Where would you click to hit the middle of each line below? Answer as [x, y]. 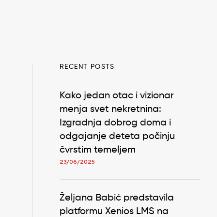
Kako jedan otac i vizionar [117, 96]
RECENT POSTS [87, 67]
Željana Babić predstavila [117, 198]
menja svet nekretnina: [110, 110]
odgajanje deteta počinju [117, 137]
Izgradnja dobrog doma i [115, 123]
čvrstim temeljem [98, 150]
